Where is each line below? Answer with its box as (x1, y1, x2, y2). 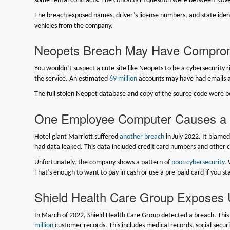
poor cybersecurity (171, 158, 225, 166)
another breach (120, 132, 165, 141)
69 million (109, 74, 138, 83)
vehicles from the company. (34, 22, 113, 30)
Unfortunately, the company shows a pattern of (34, 158, 172, 166)
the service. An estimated (34, 74, 110, 83)
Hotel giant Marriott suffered (34, 132, 120, 141)
